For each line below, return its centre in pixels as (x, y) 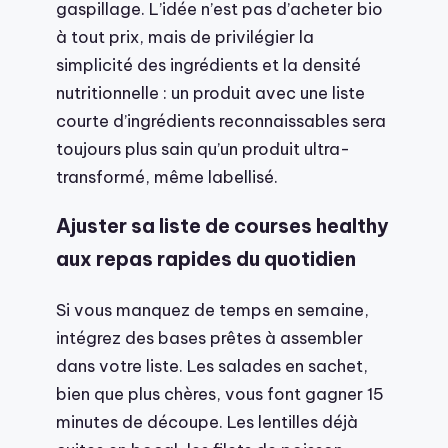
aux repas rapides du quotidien (206, 259)
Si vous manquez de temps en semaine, (212, 310)
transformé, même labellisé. (167, 176)
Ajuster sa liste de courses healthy (222, 226)
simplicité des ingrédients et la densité (208, 64)
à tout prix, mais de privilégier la (185, 36)
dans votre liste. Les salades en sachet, (212, 366)
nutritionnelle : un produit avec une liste (210, 92)
